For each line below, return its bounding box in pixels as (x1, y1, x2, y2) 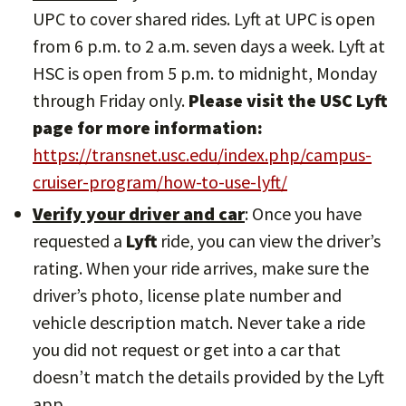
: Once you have (245, 202, 362, 225)
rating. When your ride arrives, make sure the (33, 256, 369, 279)
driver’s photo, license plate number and (33, 284, 342, 306)
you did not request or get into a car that (33, 338, 341, 361)
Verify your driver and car (33, 202, 245, 225)
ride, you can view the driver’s (157, 229, 381, 252)
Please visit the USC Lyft (188, 89, 387, 111)
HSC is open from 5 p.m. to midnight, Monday (33, 62, 377, 84)
